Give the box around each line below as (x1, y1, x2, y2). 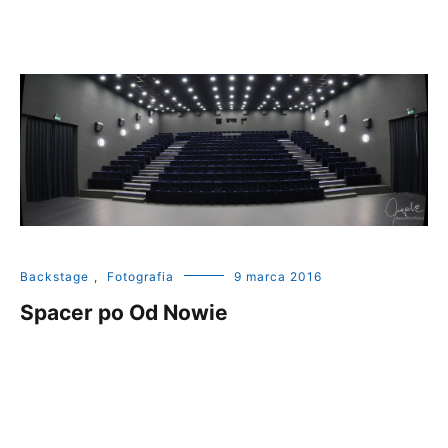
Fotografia (107, 268, 174, 284)
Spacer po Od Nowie (20, 299, 228, 325)
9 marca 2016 (234, 268, 322, 284)
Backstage (20, 268, 89, 284)
